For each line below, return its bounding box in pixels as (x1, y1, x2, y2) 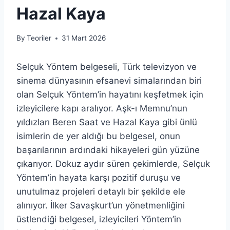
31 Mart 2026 (62, 34, 106, 43)
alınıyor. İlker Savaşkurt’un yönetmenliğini (16, 200, 185, 211)
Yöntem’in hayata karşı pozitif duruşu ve (16, 172, 181, 183)
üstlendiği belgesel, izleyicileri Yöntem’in (16, 214, 181, 225)
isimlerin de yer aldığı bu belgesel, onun (16, 131, 180, 142)
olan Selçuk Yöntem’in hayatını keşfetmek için (16, 89, 203, 100)
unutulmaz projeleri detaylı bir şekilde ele (16, 186, 185, 197)
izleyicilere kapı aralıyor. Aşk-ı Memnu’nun (16, 103, 187, 114)
